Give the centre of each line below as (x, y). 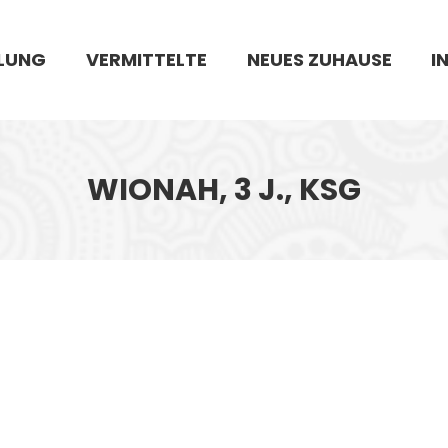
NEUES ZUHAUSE (319, 59)
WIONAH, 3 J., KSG (224, 190)
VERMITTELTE (146, 59)
